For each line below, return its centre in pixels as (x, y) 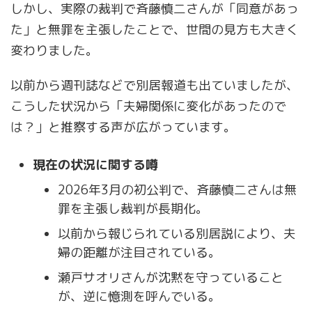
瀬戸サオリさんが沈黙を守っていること (171, 278)
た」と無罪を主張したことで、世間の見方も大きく (155, 30)
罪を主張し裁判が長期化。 (133, 209)
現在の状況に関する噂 (95, 164)
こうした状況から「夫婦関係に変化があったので (148, 107)
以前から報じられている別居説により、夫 (177, 234)
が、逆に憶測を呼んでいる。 (139, 297)
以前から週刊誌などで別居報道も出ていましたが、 (155, 86)
